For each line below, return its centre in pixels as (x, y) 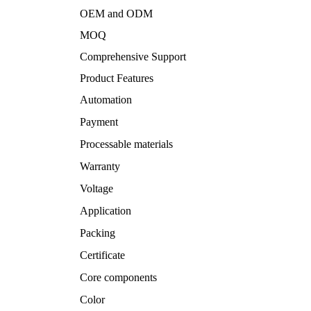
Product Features (117, 78)
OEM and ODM (116, 14)
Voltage (96, 188)
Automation (106, 100)
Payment (99, 122)
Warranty (100, 166)
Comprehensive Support (133, 57)
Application (106, 211)
